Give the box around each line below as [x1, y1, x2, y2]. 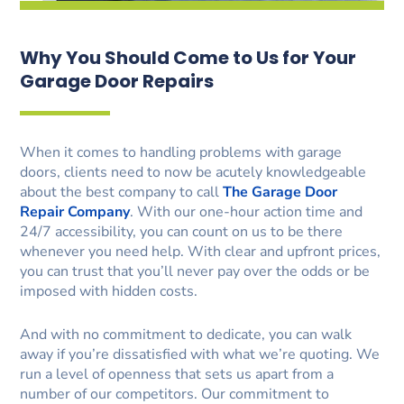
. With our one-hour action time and [130, 201, 363, 222]
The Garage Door [223, 181, 338, 202]
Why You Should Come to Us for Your [20, 44, 357, 70]
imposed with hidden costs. [20, 280, 198, 301]
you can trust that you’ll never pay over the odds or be [20, 261, 371, 281]
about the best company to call [20, 181, 224, 202]
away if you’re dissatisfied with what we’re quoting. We [20, 344, 381, 364]
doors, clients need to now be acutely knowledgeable [20, 161, 367, 182]
